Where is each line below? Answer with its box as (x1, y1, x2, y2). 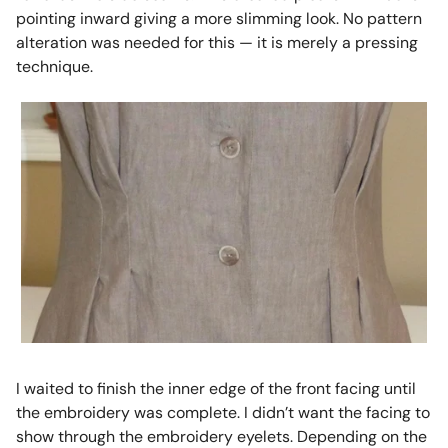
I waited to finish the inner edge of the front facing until (15, 377, 416, 399)
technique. (15, 55, 93, 77)
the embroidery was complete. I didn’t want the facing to (15, 401, 430, 423)
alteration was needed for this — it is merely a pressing (15, 31, 418, 53)
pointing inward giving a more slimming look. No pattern (15, 7, 422, 29)
